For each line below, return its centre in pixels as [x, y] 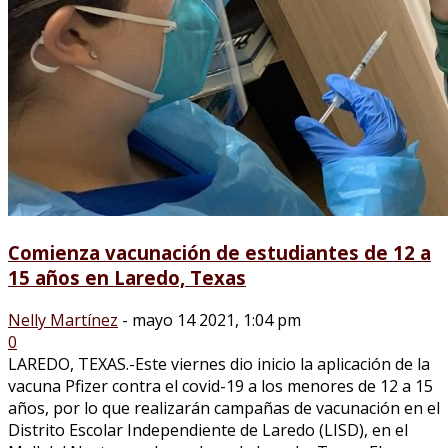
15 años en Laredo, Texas [127, 277]
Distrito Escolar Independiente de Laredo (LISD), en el [208, 429]
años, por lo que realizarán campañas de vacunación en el [224, 407]
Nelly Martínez [63, 319]
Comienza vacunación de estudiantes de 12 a [219, 252]
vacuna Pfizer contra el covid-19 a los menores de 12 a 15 [220, 385]
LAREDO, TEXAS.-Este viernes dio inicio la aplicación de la [219, 363]
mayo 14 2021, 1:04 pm [216, 319]
